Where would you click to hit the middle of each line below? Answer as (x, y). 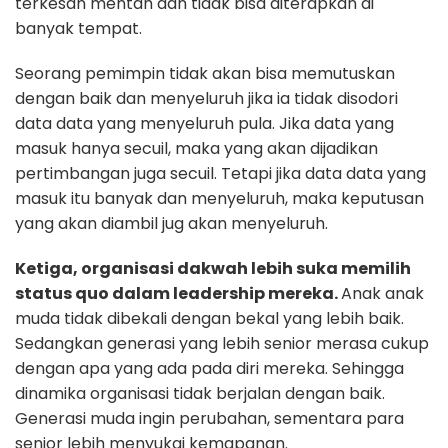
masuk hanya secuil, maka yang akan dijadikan (196, 149)
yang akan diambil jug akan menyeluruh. (171, 224)
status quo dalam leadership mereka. (178, 294)
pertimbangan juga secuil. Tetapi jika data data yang (220, 174)
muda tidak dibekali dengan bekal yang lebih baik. (209, 319)
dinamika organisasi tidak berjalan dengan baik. (200, 394)
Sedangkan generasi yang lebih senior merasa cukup (222, 344)
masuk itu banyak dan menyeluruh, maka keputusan (219, 199)
